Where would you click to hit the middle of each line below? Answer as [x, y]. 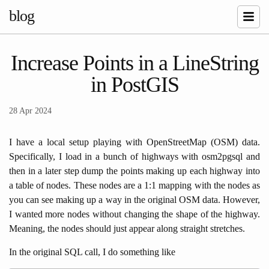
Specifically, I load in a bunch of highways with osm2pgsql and [134, 156]
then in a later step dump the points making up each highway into [134, 171]
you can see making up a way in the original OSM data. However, [134, 199]
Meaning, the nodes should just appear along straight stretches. [127, 228]
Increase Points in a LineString [134, 63]
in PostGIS [134, 84]
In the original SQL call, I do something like [92, 252]
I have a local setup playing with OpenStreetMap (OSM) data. [134, 142]
